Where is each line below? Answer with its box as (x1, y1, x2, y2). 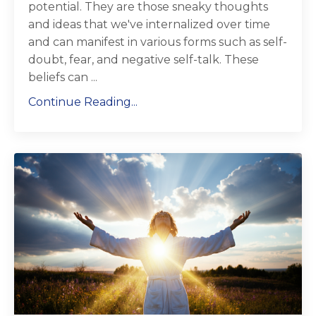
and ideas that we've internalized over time (28, 17, 270, 31)
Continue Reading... (28, 95, 138, 109)
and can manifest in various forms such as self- (28, 35, 287, 49)
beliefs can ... (28, 70, 97, 84)
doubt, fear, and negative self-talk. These (28, 52, 259, 66)
